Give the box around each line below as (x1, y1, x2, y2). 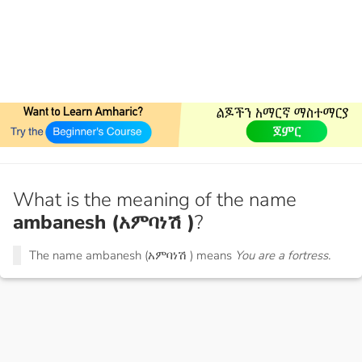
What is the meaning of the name (13, 187, 297, 213)
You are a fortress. (235, 247, 330, 264)
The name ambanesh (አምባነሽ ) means (29, 247, 235, 264)
